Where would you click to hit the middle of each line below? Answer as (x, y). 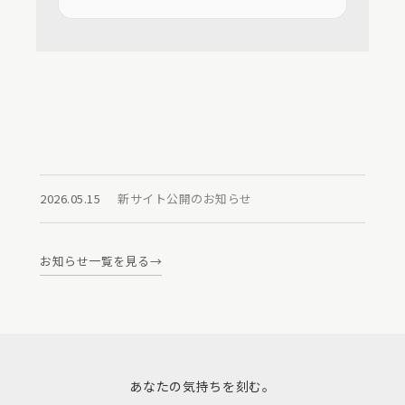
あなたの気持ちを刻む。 (202, 386)
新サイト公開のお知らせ (185, 198)
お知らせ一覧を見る (95, 261)
